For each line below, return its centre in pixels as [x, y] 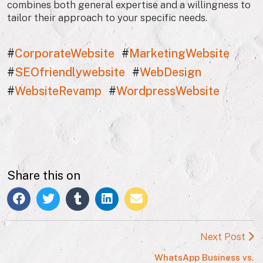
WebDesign [171, 73]
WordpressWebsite [168, 91]
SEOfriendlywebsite [70, 73]
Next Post [224, 237]
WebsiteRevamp [58, 91]
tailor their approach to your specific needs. [107, 18]
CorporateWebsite [65, 54]
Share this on [44, 176]
